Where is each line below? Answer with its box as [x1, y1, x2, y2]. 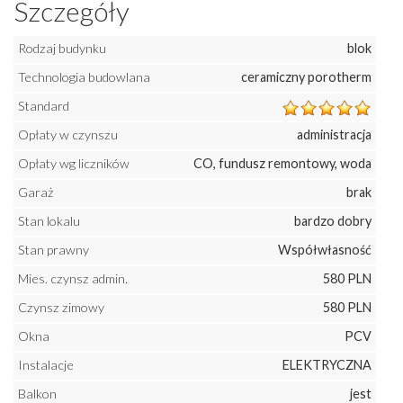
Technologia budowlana [18, 69, 150, 85]
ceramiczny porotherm [241, 69, 372, 85]
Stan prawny [18, 242, 89, 258]
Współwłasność [278, 242, 372, 258]
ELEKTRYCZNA [282, 357, 372, 373]
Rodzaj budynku [18, 40, 106, 57]
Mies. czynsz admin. [18, 271, 128, 287]
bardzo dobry [294, 213, 372, 229]
